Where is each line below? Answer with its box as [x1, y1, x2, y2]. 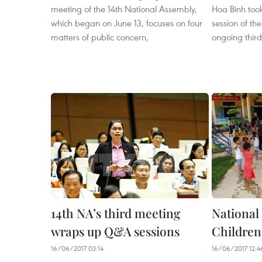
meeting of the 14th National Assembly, [51, 3, 197, 15]
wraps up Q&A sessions [51, 223, 180, 239]
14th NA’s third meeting [51, 205, 180, 221]
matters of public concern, [51, 31, 149, 43]
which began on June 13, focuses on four [51, 17, 202, 29]
